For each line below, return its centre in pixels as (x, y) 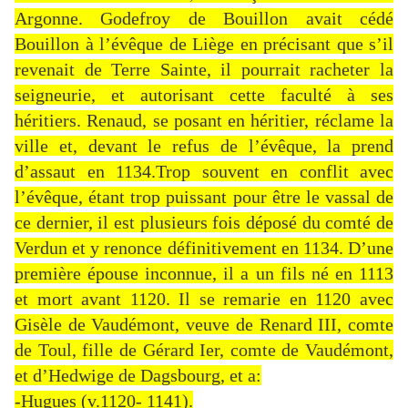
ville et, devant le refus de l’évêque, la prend (204, 146)
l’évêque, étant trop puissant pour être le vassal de (204, 197)
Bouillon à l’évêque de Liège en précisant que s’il (204, 44)
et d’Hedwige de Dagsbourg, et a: (138, 376)
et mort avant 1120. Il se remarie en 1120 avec (204, 299)
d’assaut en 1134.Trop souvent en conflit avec (204, 172)
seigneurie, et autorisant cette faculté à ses (204, 95)
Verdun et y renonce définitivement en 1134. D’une (204, 248)
